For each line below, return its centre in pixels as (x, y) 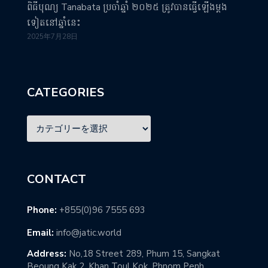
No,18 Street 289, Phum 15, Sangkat (143, 253)
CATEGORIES (66, 92)
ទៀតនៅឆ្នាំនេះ (54, 22)
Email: (40, 232)
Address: (47, 253)
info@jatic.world (89, 232)
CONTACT (57, 179)
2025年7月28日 (52, 36)
